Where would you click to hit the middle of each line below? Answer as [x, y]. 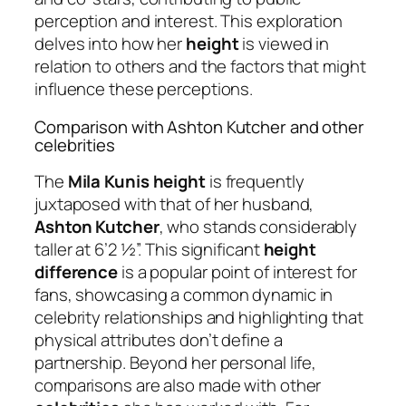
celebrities [75, 145]
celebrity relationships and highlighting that [199, 318]
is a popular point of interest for [237, 272]
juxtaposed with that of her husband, [174, 204]
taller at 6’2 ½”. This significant [149, 250]
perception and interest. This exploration [188, 21]
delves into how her [110, 44]
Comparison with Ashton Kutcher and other [199, 126]
